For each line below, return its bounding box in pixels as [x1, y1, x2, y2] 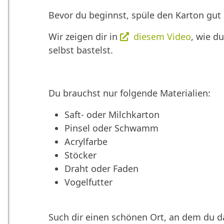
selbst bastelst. [48, 43, 113, 56]
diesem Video [133, 30, 191, 42]
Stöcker [64, 148, 96, 161]
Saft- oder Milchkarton [64, 108, 159, 120]
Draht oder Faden [64, 162, 138, 174]
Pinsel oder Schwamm [64, 121, 158, 134]
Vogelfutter [64, 175, 112, 188]
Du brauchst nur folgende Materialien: [48, 86, 210, 99]
